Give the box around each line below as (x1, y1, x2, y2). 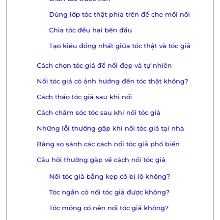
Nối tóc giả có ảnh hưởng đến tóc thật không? (37, 77, 188, 85)
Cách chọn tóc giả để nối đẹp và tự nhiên (37, 61, 172, 69)
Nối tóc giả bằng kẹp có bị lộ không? (49, 172, 170, 180)
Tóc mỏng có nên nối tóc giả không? (49, 204, 168, 212)
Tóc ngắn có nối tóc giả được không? (49, 188, 169, 196)
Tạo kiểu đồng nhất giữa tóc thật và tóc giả (49, 42, 191, 50)
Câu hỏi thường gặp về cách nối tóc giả (37, 156, 165, 164)
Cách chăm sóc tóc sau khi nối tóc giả (37, 109, 161, 116)
